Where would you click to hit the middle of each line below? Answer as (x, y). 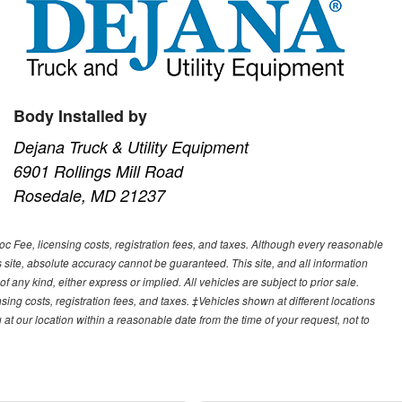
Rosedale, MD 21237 (90, 196)
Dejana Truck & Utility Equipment (131, 147)
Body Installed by (81, 116)
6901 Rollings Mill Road (99, 171)
